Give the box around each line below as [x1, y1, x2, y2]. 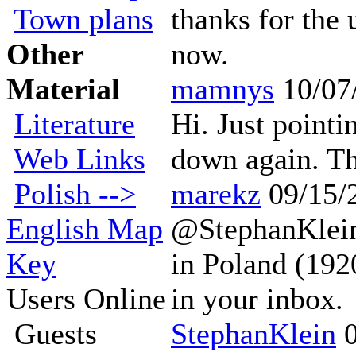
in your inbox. [171, 282, 343, 315]
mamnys [171, 72, 274, 106]
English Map [6, 212, 163, 246]
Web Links [14, 142, 145, 176]
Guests [6, 317, 97, 350]
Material [6, 72, 120, 106]
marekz [171, 177, 261, 211]
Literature [14, 107, 135, 141]
